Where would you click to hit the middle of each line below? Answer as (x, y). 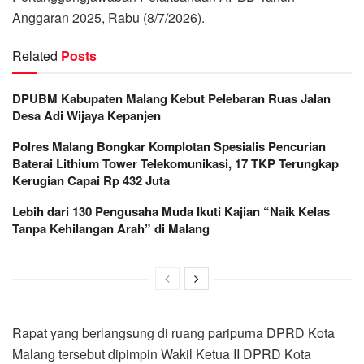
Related (35, 55)
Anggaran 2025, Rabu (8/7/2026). (108, 17)
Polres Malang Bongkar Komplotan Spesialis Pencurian (169, 146)
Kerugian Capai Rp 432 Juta (91, 180)
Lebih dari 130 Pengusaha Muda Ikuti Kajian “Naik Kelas (171, 211)
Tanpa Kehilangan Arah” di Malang (111, 228)
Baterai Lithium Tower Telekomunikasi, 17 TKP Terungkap (175, 163)
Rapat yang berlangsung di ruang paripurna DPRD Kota (173, 332)
